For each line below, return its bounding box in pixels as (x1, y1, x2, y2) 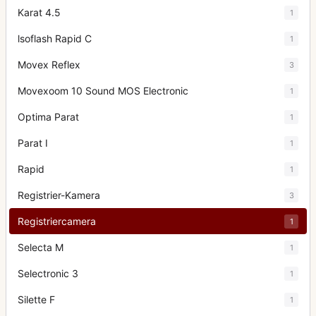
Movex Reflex (18, 59, 80, 71)
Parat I (18, 137, 48, 149)
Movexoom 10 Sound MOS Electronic (18, 85, 188, 97)
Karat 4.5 (18, 6, 61, 18)
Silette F (18, 293, 55, 305)
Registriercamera (18, 215, 96, 227)
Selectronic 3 (18, 267, 78, 279)
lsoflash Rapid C (18, 32, 92, 44)
